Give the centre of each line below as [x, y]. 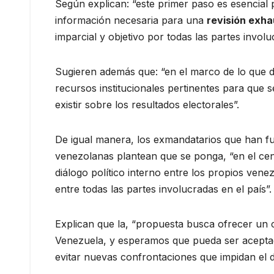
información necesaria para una [131, 20]
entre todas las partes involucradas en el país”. [163, 189]
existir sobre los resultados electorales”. [147, 105]
